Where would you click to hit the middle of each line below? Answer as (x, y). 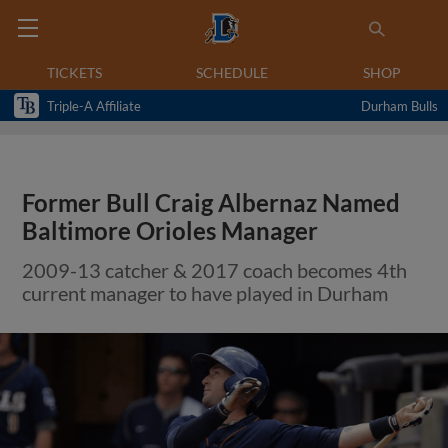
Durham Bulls (399, 105)
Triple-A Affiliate (94, 105)
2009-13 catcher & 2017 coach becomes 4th (215, 270)
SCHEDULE (232, 72)
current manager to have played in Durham (205, 293)
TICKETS (75, 72)
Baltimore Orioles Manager (170, 231)
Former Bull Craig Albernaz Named (211, 203)
